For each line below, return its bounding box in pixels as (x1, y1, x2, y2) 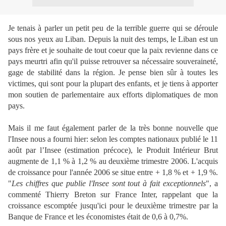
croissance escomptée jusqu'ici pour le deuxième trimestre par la (8, 201, 218, 210)
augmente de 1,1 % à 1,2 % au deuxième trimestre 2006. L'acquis (8, 157, 218, 165)
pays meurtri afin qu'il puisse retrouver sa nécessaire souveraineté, (8, 57, 218, 66)
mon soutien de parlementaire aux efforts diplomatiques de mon (8, 90, 218, 99)
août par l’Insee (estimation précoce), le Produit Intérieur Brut (8, 146, 218, 154)
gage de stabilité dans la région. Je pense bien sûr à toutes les (8, 68, 218, 77)
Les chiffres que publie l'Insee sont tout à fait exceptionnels (12, 179, 206, 188)
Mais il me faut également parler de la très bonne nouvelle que (8, 124, 218, 132)
